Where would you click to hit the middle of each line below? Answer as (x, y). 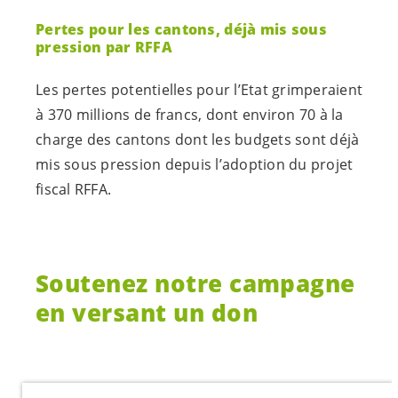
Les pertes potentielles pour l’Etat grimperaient (199, 89)
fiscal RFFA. (73, 189)
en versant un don (147, 312)
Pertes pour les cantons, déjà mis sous (182, 29)
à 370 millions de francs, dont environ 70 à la (190, 114)
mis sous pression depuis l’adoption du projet (195, 164)
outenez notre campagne (202, 283)
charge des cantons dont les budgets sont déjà (198, 139)
